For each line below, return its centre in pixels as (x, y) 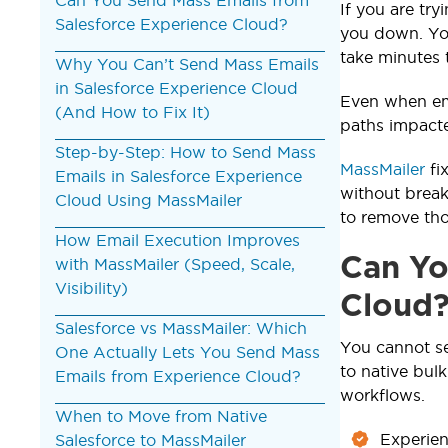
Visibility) (91, 287)
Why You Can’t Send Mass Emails (187, 63)
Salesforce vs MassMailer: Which (181, 327)
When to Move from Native (161, 415)
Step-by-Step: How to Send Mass (185, 151)
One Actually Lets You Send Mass (187, 351)
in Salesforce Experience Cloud (176, 87)
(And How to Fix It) (132, 111)
